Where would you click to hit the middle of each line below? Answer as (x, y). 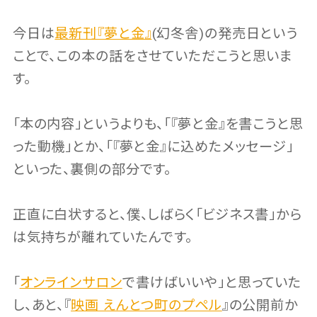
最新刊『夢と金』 (103, 33)
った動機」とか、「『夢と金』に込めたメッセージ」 (153, 146)
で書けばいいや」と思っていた (212, 282)
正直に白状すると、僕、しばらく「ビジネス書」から (157, 214)
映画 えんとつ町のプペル (146, 305)
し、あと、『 (42, 305)
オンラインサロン (71, 282)
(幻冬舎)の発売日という (225, 33)
